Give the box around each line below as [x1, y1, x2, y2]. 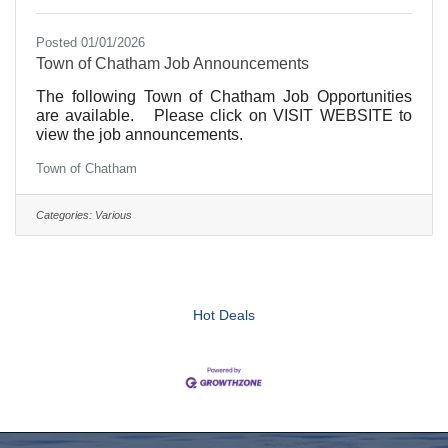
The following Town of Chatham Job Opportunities [36, 88, 412, 106]
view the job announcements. [36, 126, 247, 144]
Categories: [36, 209, 92, 222]
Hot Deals [193, 308, 255, 324]
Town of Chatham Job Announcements [36, 55, 309, 73]
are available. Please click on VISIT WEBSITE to [36, 107, 412, 125]
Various [95, 209, 132, 222]
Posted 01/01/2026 [36, 35, 145, 51]
